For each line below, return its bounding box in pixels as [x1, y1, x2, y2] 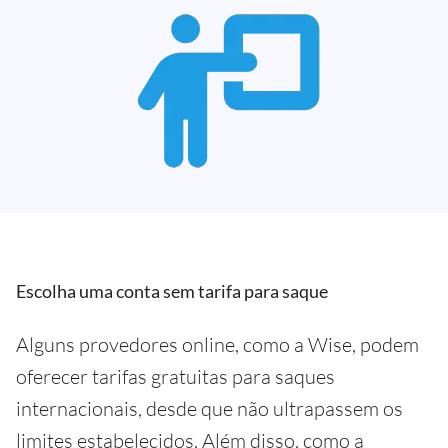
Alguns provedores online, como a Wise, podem [16, 331, 419, 357]
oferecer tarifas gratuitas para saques [16, 363, 335, 389]
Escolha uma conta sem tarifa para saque [16, 279, 328, 302]
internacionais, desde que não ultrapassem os [16, 395, 403, 421]
